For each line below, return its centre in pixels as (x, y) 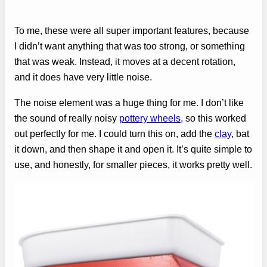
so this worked (215, 118)
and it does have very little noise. (83, 77)
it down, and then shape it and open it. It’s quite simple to (133, 149)
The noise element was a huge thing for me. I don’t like (129, 102)
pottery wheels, (151, 118)
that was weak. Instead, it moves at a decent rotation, (125, 62)
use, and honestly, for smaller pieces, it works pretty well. (133, 164)
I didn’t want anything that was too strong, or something (130, 46)
